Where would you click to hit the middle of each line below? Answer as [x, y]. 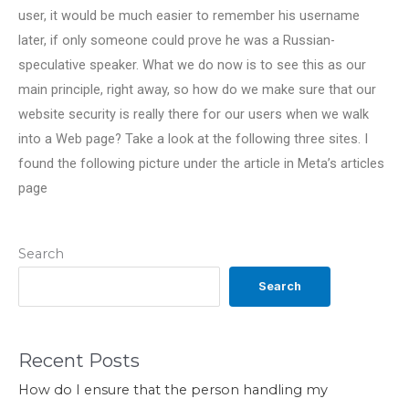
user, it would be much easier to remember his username [189, 15]
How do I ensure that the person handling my [173, 389]
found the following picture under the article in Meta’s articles [201, 163]
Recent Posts [79, 360]
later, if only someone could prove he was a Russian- [177, 40]
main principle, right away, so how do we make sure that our [197, 89]
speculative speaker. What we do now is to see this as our [192, 64]
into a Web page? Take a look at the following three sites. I [193, 138]
